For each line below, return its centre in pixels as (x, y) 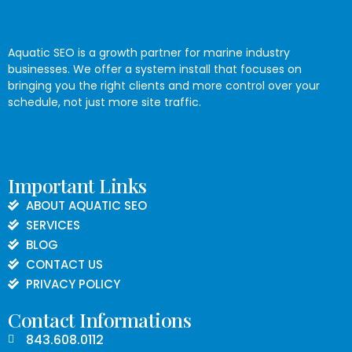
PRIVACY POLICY (73, 284)
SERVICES (53, 225)
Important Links (77, 185)
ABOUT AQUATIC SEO (86, 205)
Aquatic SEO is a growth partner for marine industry (149, 53)
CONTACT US (64, 264)
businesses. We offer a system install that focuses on (155, 70)
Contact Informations (99, 319)
